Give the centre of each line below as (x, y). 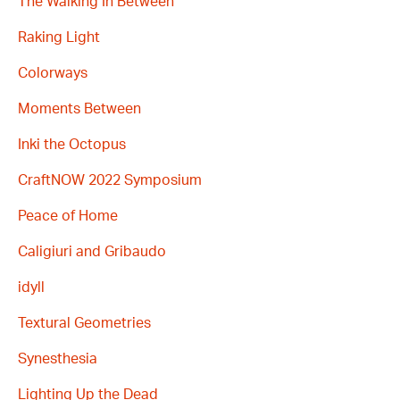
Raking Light (59, 37)
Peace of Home (68, 216)
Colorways (53, 73)
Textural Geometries (84, 323)
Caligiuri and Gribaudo (92, 251)
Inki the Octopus (72, 144)
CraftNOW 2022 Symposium (110, 180)
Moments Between (79, 108)
